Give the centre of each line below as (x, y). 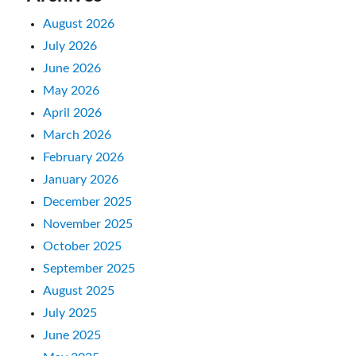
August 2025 (79, 290)
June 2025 (72, 335)
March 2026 (77, 135)
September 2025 (89, 268)
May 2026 (72, 90)
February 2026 (84, 157)
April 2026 (73, 112)
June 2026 (72, 68)
